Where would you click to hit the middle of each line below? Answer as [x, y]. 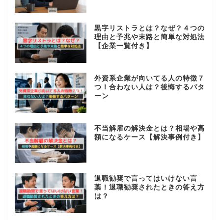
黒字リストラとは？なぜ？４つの [149, 28]
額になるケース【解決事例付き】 [149, 137]
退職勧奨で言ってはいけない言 [146, 178]
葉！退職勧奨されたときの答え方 [149, 187]
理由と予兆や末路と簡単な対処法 [149, 37]
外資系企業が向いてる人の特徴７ [149, 79]
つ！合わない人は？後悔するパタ [149, 87]
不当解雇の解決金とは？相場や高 [149, 128]
